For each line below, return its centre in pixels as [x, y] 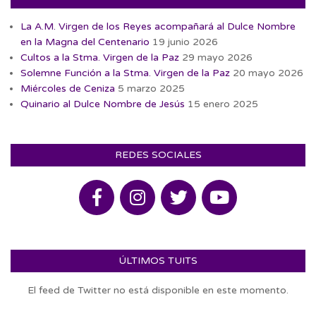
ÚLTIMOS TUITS [158, 260]
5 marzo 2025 [151, 88]
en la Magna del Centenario [85, 42]
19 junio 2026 [185, 42]
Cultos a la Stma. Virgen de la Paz [100, 57]
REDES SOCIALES [158, 154]
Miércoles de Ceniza [68, 88]
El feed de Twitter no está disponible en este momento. [158, 290]
